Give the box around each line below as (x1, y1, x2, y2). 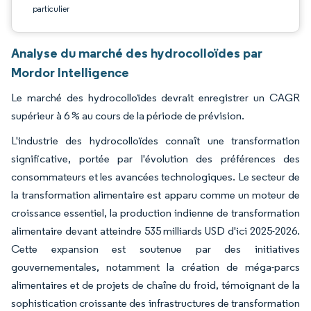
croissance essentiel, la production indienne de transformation (11, 206, 300, 219)
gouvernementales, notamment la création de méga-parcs (11, 260, 300, 274)
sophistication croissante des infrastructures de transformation (11, 296, 300, 310)
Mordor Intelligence (11, 64, 129, 81)
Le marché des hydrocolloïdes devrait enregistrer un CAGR (11, 91, 300, 104)
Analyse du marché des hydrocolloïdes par (11, 44, 262, 61)
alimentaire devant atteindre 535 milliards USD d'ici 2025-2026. (11, 224, 300, 237)
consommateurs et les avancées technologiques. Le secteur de (11, 170, 300, 183)
